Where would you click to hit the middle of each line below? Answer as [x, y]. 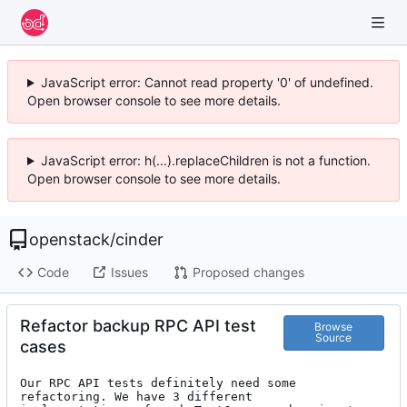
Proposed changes [248, 273]
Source [334, 338]
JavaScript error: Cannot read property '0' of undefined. [207, 82]
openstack [69, 239]
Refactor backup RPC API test [138, 325]
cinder [139, 239]
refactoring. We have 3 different [136, 396]
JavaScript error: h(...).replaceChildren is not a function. [205, 160]
